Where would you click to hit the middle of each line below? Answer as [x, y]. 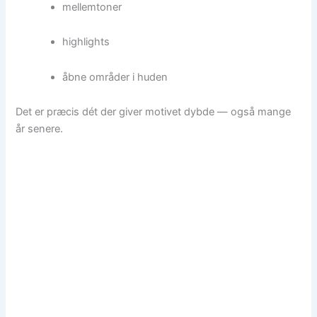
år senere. [40, 129]
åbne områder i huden [115, 77]
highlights [86, 42]
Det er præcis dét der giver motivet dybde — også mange [154, 112]
